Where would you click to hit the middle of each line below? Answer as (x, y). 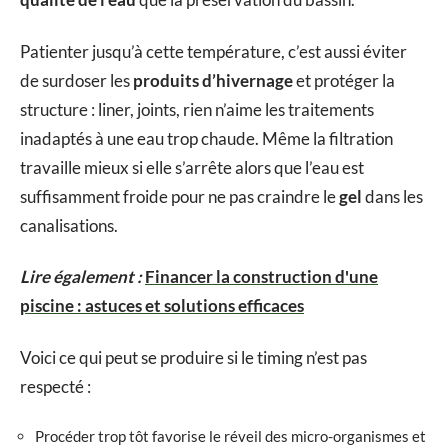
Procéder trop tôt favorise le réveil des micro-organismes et (230, 436)
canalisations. (69, 225)
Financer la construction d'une (261, 277)
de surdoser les (76, 80)
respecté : (55, 386)
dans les (392, 196)
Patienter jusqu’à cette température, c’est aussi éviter (213, 51)
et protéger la (344, 80)
